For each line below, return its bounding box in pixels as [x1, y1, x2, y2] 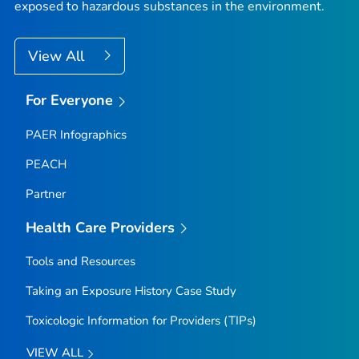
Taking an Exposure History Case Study [25, 283, 236, 300]
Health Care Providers [25, 217, 175, 237]
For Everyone [25, 91, 114, 111]
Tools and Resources [25, 253, 135, 270]
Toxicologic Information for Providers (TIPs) [25, 313, 256, 329]
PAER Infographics [25, 126, 127, 143]
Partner [25, 185, 66, 202]
